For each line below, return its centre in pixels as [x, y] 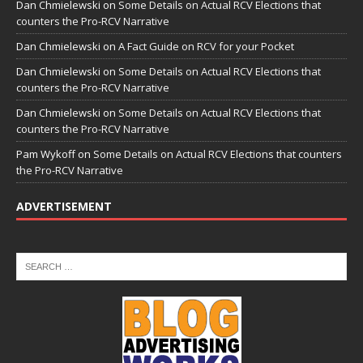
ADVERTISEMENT [64, 206]
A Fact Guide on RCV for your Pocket [206, 46]
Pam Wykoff [46, 154]
